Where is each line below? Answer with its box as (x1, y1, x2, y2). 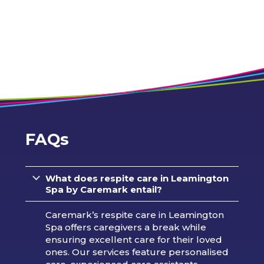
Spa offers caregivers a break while (45, 221, 206, 233)
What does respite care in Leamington (45, 172, 229, 184)
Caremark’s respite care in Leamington (45, 209, 224, 220)
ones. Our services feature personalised (45, 246, 229, 258)
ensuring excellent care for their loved (45, 233, 222, 245)
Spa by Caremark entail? (45, 183, 162, 195)
